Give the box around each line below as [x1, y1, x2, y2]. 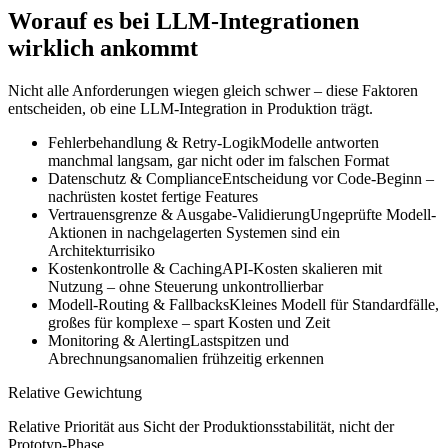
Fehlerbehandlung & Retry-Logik [48, 134, 260, 152]
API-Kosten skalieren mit [222, 260, 382, 278]
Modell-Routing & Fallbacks [48, 296, 229, 314]
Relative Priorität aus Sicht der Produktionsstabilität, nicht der [8, 418, 394, 436]
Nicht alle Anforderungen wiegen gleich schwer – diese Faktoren [8, 82, 418, 100]
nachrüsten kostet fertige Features [48, 188, 258, 206]
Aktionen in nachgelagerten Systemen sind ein [48, 224, 340, 242]
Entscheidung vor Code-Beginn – [222, 170, 434, 188]
